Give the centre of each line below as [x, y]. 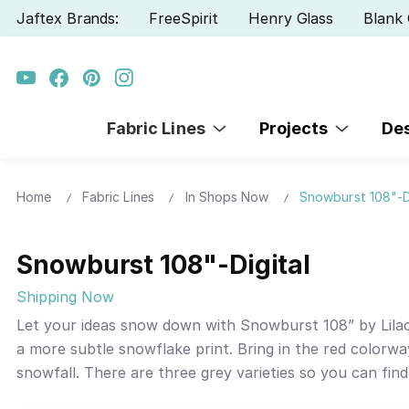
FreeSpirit [184, 18]
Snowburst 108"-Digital [164, 265]
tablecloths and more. [94, 397]
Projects [297, 128]
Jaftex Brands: [68, 18]
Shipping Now [65, 297]
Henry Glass [291, 18]
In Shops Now [227, 196]
